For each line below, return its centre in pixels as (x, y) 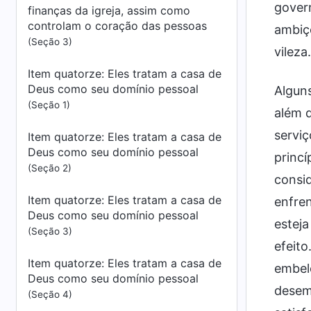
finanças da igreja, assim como (109, 10)
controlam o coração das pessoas (117, 26)
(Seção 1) (49, 105)
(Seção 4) (50, 294)
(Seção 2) (50, 168)
